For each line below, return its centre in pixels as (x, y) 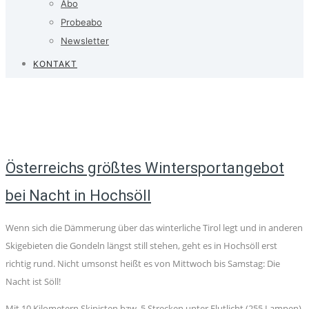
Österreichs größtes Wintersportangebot (145, 168)
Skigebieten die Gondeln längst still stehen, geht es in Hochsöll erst (141, 246)
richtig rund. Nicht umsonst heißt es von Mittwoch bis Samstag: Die (143, 264)
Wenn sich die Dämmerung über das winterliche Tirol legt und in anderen (154, 228)
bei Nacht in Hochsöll (78, 196)
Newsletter (85, 41)
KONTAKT (55, 64)
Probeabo (81, 22)
